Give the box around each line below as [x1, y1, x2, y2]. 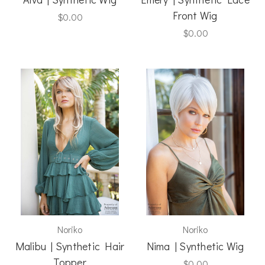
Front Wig [173, 8, 218, 22]
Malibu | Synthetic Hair [15, 238, 125, 253]
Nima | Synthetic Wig [146, 238, 244, 253]
